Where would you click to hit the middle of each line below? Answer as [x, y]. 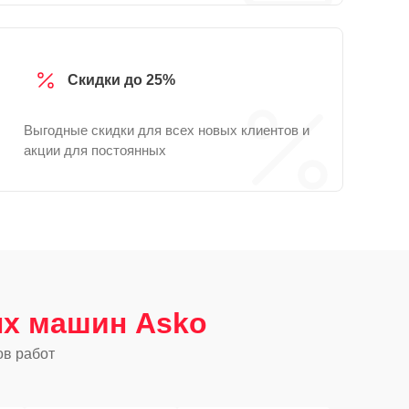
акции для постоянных [95, 150]
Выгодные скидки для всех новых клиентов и [167, 130]
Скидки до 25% [121, 80]
